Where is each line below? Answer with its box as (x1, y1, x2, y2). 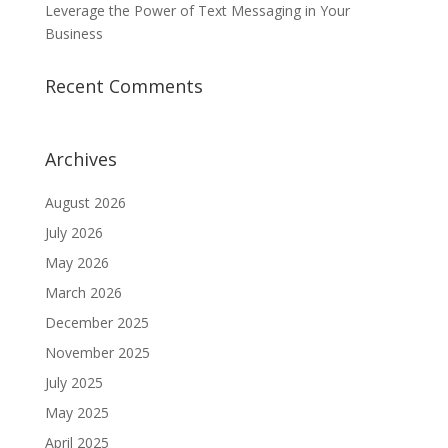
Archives (44, 146, 117, 171)
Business (44, 23, 103, 43)
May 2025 (44, 402, 109, 422)
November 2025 (44, 342, 150, 362)
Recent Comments (44, 73, 203, 98)
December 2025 (44, 312, 149, 332)
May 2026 (44, 252, 109, 272)
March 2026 (44, 282, 122, 302)
